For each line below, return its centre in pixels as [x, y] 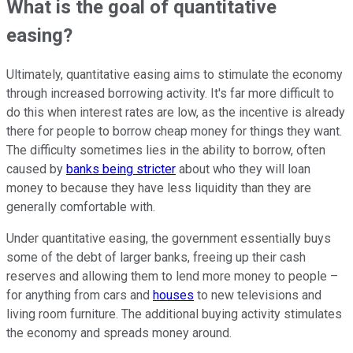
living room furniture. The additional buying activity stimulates [174, 314]
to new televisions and [258, 295]
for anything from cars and [80, 295]
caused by [36, 169]
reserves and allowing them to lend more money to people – [172, 276]
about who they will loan [243, 169]
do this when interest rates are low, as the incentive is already [176, 112]
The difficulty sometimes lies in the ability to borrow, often [166, 150]
